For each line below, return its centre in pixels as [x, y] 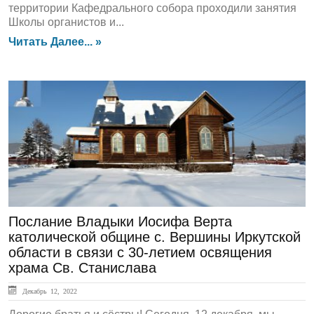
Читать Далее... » [55, 42]
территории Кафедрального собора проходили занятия [152, 8]
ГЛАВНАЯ [48, 104]
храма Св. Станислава [82, 268]
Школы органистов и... [66, 22]
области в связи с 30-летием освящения [140, 252]
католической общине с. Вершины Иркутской [155, 237]
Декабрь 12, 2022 [48, 291]
